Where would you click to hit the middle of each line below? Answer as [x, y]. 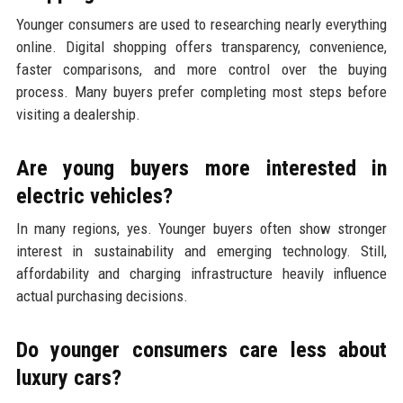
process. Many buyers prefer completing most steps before [201, 91]
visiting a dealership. [78, 114]
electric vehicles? [94, 196]
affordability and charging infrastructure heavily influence [201, 273]
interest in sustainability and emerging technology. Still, [201, 251]
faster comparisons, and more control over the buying [201, 69]
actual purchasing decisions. [102, 296]
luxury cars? [68, 377]
